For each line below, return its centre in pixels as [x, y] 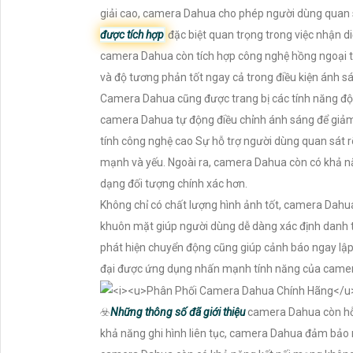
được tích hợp [132, 35]
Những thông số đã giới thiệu [178, 312]
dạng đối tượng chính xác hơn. [174, 184]
